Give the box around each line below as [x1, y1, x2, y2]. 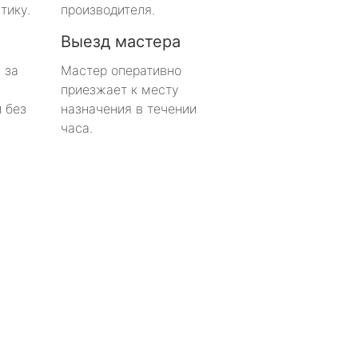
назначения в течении [61, 100, 197, 117]
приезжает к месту [61, 81, 179, 97]
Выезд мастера [61, 31, 181, 51]
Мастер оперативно [61, 62, 181, 78]
